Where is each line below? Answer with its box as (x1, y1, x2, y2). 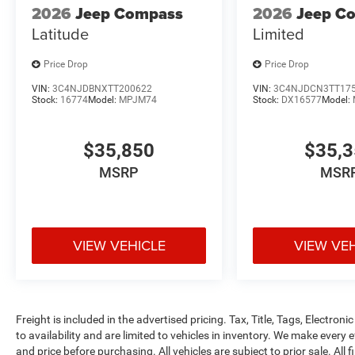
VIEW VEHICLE (72, 235, 166, 255)
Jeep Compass (75, 2, 183, 25)
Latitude (32, 22, 89, 45)
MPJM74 (119, 94, 157, 105)
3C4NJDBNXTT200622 (52, 82, 152, 94)
